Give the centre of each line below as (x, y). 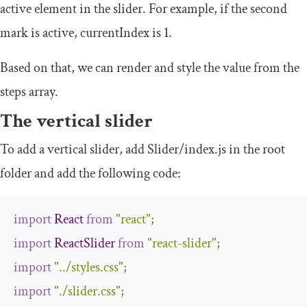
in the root (256, 150)
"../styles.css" (89, 268)
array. (42, 92)
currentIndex (115, 33)
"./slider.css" (87, 292)
